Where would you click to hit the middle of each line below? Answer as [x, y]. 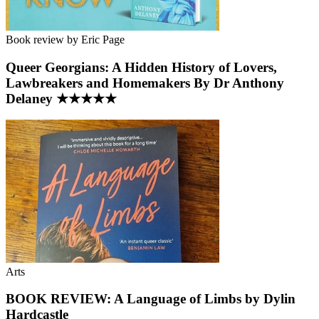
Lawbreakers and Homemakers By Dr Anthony [145, 83]
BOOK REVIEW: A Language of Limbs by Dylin [151, 299]
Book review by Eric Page [65, 39]
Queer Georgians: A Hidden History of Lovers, [141, 67]
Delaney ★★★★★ [61, 98]
